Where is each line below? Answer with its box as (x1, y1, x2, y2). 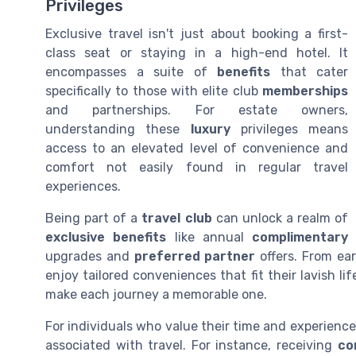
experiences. (45, 178, 121, 194)
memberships (262, 83, 348, 99)
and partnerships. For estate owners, (45, 102, 348, 118)
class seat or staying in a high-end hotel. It (45, 44, 348, 60)
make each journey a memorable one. (45, 286, 267, 302)
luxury (190, 121, 230, 137)
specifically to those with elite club (45, 83, 262, 99)
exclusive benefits (45, 229, 167, 245)
